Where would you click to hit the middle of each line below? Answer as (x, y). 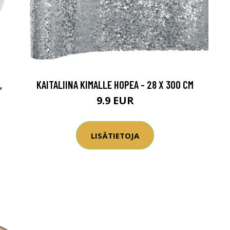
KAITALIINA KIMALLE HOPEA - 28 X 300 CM (115, 84)
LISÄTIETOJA (115, 135)
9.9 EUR (115, 100)
